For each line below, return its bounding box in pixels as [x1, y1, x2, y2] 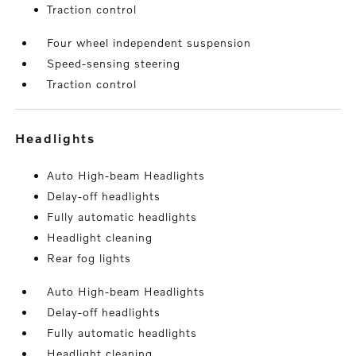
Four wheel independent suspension [47, 36, 252, 49]
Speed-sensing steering [47, 56, 181, 70]
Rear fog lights [47, 251, 132, 265]
